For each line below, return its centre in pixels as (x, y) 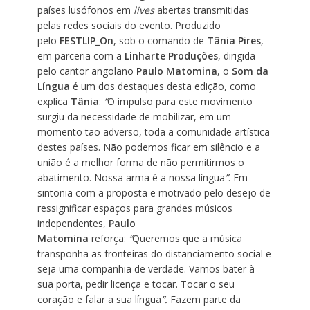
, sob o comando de (160, 40)
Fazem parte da (204, 299)
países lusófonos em (85, 10)
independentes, (73, 223)
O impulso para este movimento (180, 101)
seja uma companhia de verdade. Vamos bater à (146, 268)
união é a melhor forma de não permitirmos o (140, 162)
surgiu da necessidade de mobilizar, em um (134, 116)
